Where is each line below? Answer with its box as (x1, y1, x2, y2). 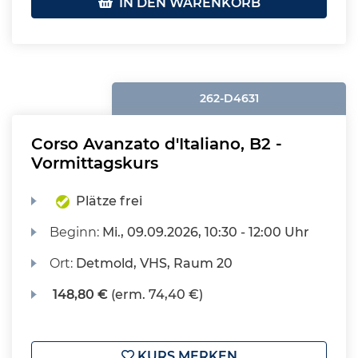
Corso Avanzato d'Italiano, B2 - (31, 134, 282, 153)
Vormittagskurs (31, 153, 158, 173)
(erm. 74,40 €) (108, 287, 204, 302)
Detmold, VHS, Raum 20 (76, 256, 233, 271)
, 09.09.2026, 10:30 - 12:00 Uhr (121, 225, 310, 240)
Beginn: (50, 225, 103, 240)
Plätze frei (76, 193, 143, 209)
